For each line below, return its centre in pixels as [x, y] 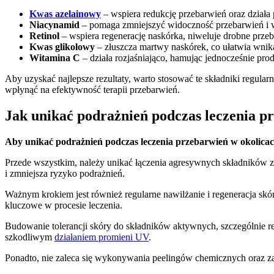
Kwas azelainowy [65, 13]
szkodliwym [30, 237]
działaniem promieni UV [102, 237]
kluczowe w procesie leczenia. [64, 205]
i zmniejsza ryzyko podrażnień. [65, 173]
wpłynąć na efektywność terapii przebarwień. [92, 89]
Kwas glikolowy [62, 46]
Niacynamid [54, 24]
